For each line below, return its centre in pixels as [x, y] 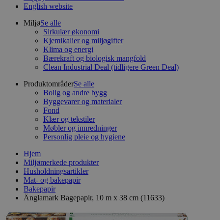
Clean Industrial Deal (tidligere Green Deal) [111, 67]
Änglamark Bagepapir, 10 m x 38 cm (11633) [94, 198]
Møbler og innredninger [80, 128]
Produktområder [49, 84]
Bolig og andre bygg [75, 93]
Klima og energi [68, 49]
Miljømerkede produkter [61, 162]
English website [48, 6]
